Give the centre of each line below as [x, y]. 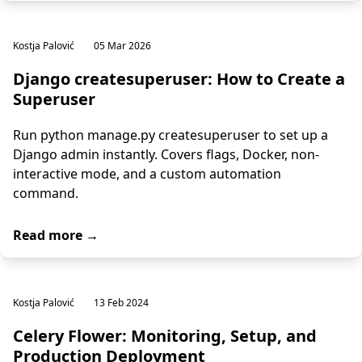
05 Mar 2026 [122, 46]
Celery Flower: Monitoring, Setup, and [165, 336]
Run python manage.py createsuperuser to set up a [170, 135]
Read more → [56, 235]
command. [46, 193]
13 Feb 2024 [121, 303]
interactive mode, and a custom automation [147, 174]
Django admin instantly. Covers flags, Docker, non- [166, 154]
